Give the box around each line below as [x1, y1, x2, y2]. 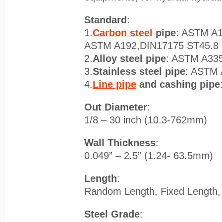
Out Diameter [84, 101, 147, 112]
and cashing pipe [136, 78, 220, 90]
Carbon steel [93, 27, 153, 38]
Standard [84, 14, 127, 25]
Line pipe [93, 78, 136, 90]
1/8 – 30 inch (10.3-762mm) [84, 114, 207, 125]
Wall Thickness [84, 137, 156, 148]
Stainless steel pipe [93, 65, 185, 77]
